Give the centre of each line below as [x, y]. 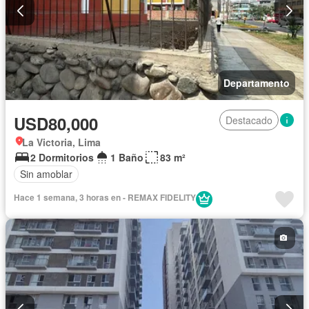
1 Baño [127, 157]
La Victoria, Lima [61, 142]
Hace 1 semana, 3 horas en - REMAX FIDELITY [105, 197]
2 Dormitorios [62, 157]
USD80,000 [56, 123]
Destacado [249, 120]
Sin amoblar [46, 174]
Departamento [257, 82]
